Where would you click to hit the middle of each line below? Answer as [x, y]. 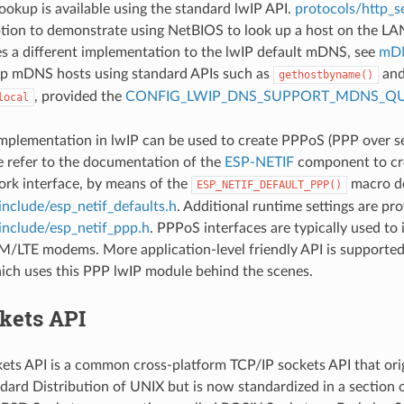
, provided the [79, 96]
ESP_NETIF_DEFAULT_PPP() [269, 184]
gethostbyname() [326, 74]
